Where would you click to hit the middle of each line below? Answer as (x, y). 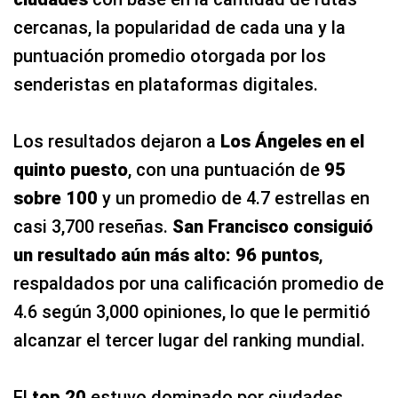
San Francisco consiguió (273, 226)
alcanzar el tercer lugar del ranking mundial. (189, 340)
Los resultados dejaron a (117, 141)
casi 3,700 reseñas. (93, 226)
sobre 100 (56, 198)
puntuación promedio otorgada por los (170, 56)
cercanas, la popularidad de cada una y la (179, 27)
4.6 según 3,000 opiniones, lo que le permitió (192, 311)
